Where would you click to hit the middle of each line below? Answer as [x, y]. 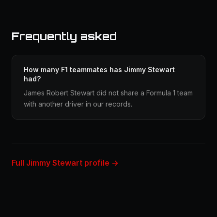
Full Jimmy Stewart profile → [65, 163]
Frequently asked [64, 36]
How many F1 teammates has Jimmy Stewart [99, 70]
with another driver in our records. [78, 104]
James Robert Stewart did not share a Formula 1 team [108, 93]
